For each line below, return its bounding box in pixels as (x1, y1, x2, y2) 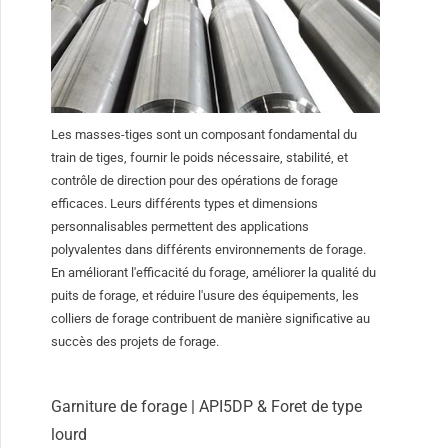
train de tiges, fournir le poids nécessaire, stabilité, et (51, 150, 349, 166)
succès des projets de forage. (51, 334, 220, 350)
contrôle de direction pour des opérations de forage (51, 173, 339, 189)
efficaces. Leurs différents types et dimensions (51, 196, 319, 212)
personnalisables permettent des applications (51, 219, 310, 235)
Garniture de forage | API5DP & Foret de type (51, 397, 363, 417)
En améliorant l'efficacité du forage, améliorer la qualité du (51, 265, 377, 281)
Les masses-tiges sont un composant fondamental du (51, 127, 358, 143)
